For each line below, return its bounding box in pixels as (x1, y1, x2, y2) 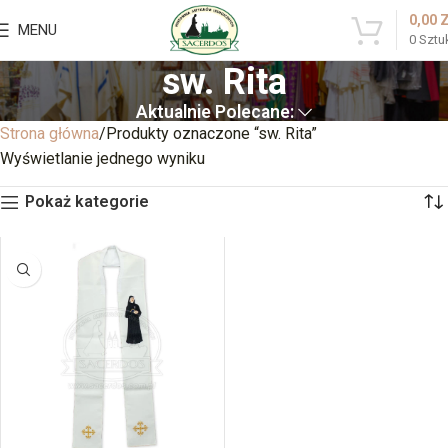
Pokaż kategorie (24, 192, 149, 211)
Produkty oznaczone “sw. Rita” (106, 124, 317, 143)
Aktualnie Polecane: (135, 102, 294, 122)
